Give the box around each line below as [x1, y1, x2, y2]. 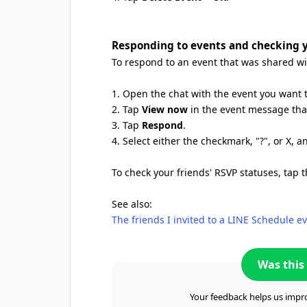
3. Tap [112, 119, 142, 132]
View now [142, 103, 188, 116]
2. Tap [112, 103, 142, 116]
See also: [112, 197, 152, 210]
